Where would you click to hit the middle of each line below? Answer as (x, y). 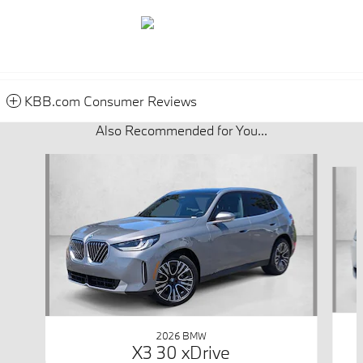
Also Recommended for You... (181, 130)
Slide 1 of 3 (33, 161)
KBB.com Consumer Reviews (111, 100)
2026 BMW (181, 335)
